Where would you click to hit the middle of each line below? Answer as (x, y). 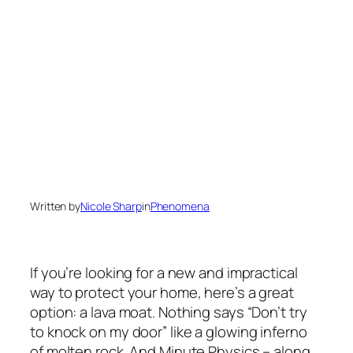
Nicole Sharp (111, 206)
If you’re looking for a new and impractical (164, 273)
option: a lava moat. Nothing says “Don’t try (169, 312)
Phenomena (180, 206)
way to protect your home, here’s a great (162, 293)
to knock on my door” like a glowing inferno (169, 332)
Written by (55, 206)
